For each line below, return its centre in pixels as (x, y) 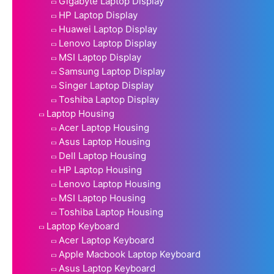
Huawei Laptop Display (108, 29)
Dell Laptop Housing (102, 155)
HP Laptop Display (98, 15)
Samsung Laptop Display (112, 71)
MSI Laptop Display (100, 57)
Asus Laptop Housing (105, 141)
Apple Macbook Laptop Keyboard (130, 254)
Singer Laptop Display (106, 85)
